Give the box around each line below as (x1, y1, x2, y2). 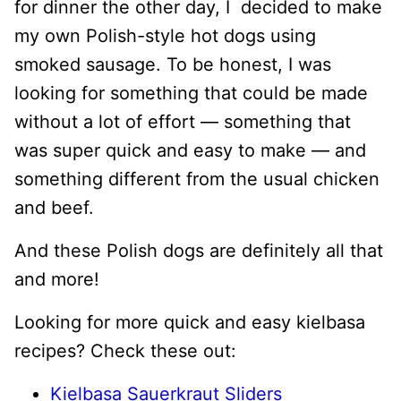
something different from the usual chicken (14, 167, 380, 190)
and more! (14, 268, 99, 290)
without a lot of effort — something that (14, 110, 351, 132)
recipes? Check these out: (14, 339, 236, 362)
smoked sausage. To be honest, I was (14, 53, 331, 75)
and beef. (14, 196, 94, 218)
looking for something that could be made (14, 81, 368, 104)
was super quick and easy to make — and (14, 139, 366, 161)
